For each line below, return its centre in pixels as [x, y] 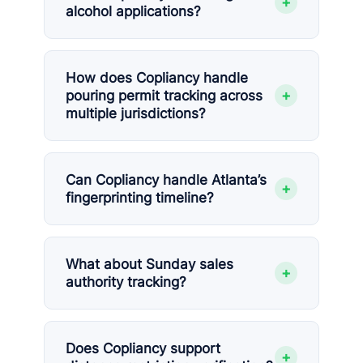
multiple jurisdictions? [136, 113]
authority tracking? [126, 282]
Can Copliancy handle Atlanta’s [166, 180]
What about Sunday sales [149, 264]
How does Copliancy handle [157, 78]
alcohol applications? [133, 11]
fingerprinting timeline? [140, 198]
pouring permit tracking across [164, 96]
